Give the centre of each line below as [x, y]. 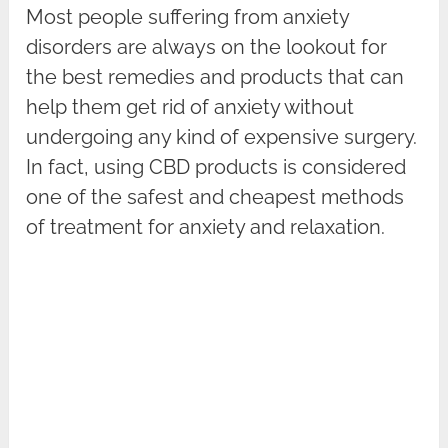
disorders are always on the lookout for [207, 47]
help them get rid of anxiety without [190, 107]
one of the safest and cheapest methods [215, 197]
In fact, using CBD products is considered [216, 167]
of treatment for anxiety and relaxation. [206, 227]
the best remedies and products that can [215, 77]
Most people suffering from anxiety [188, 17]
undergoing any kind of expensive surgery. [222, 137]
